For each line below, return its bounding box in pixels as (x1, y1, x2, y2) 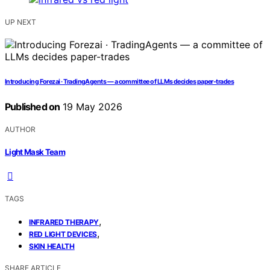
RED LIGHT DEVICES (29, 230, 97, 239)
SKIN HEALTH (29, 242, 75, 251)
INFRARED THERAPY (29, 218, 99, 227)
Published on (5, 100, 60, 113)
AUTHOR (5, 124, 36, 134)
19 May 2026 (60, 100, 123, 113)
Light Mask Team (5, 147, 66, 157)
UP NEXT (5, 17, 36, 27)
